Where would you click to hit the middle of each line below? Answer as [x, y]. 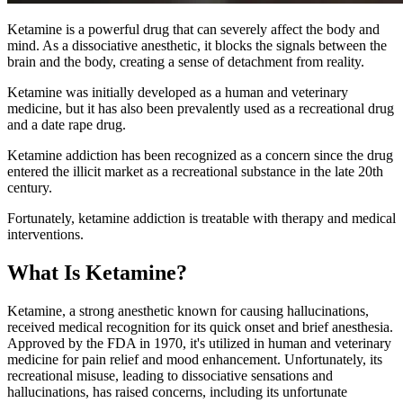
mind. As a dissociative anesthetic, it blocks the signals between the [197, 45]
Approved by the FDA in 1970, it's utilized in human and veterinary [199, 343]
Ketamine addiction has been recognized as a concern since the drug [200, 155]
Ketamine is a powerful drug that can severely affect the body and [193, 29]
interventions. [45, 234]
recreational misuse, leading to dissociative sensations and [170, 375]
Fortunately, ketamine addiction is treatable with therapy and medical [201, 218]
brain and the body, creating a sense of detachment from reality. [186, 61]
